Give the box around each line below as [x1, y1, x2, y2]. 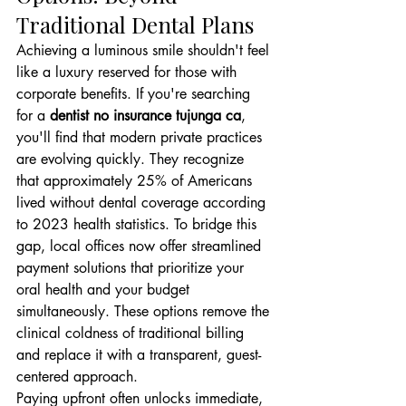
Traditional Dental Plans [16, 10, 254, 39]
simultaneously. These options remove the [16, 302, 274, 321]
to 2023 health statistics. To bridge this [16, 215, 261, 234]
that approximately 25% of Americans [16, 171, 256, 190]
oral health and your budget [16, 280, 194, 299]
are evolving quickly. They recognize [16, 150, 248, 169]
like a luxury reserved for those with [16, 63, 241, 82]
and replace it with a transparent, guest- [16, 345, 261, 364]
